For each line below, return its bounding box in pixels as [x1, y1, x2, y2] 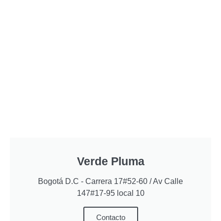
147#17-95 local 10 [76, 189, 145, 197]
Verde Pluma [76, 155, 145, 168]
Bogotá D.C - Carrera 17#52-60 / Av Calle [38, 177, 183, 185]
